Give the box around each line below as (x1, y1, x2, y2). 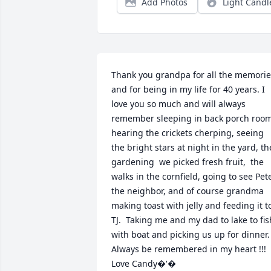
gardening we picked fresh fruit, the (111, 156, 264, 168)
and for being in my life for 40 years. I (111, 83, 265, 95)
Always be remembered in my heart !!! (111, 243, 266, 255)
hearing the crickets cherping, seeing (111, 127, 264, 139)
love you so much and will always (111, 98, 246, 109)
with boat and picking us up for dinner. (111, 229, 270, 240)
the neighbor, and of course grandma (111, 185, 264, 197)
